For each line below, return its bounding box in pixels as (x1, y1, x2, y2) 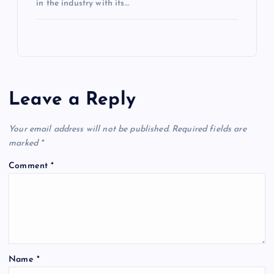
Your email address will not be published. (9, 125, 169, 135)
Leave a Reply (9, 91, 136, 109)
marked (9, 139, 41, 149)
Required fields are (172, 125, 246, 135)
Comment (9, 161, 51, 171)
